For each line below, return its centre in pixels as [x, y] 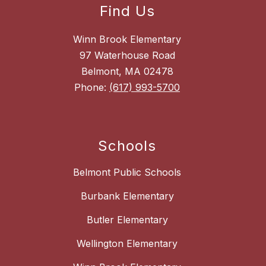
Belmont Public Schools [127, 172]
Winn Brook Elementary [127, 39]
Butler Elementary [127, 220]
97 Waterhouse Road [127, 56]
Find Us [127, 11]
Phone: [92, 88]
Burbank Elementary [127, 196]
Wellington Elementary [127, 244]
